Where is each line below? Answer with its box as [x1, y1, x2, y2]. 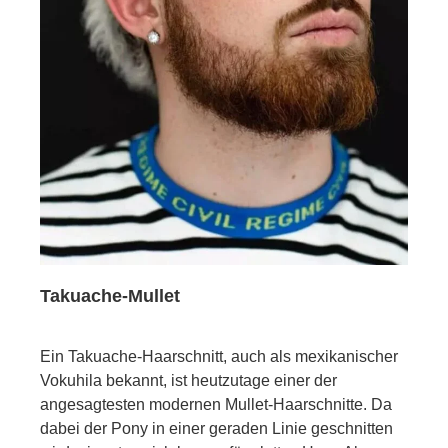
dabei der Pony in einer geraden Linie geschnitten [40, 419, 393, 437]
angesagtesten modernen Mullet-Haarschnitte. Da [40, 395, 392, 413]
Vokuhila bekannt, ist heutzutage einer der [40, 371, 337, 389]
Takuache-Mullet [40, 285, 180, 306]
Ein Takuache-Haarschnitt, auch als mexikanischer [40, 347, 398, 365]
